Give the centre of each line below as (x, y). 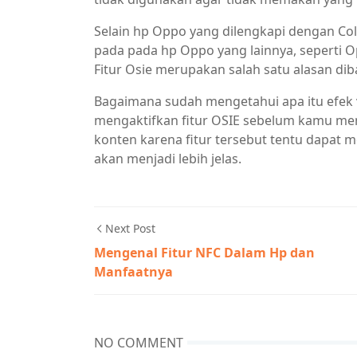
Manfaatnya (133, 272)
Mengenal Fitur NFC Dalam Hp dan (204, 253)
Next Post (130, 228)
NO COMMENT (139, 343)
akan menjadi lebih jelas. (168, 159)
